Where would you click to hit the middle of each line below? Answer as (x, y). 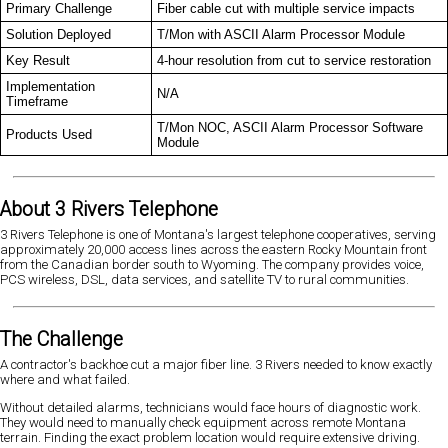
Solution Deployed (58, 35)
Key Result (38, 61)
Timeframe (37, 102)
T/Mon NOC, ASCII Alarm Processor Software (290, 128)
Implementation (50, 87)
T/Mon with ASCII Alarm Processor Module (281, 35)
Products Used (49, 135)
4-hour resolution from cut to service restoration (294, 61)
